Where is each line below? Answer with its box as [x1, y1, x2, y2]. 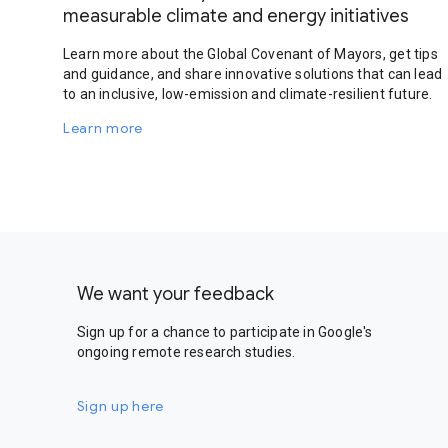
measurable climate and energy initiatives [63, 5, 409, 27]
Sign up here [76, 397, 165, 415]
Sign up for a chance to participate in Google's [76, 324, 373, 340]
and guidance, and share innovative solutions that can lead [63, 66, 443, 82]
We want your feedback [76, 283, 274, 305]
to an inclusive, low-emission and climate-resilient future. [63, 86, 433, 102]
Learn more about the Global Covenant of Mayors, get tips [63, 46, 438, 62]
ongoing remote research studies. [76, 344, 296, 360]
